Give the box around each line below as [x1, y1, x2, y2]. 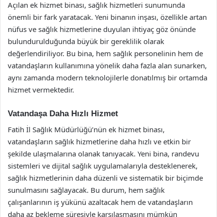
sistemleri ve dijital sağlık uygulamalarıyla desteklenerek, [8, 160, 198, 170]
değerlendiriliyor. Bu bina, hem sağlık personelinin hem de [8, 48, 203, 58]
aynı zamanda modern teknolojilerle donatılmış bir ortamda [8, 73, 207, 82]
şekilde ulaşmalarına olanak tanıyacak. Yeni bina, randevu [8, 148, 199, 158]
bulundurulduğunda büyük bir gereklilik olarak [8, 36, 164, 46]
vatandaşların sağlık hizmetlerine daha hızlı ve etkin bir [8, 136, 191, 146]
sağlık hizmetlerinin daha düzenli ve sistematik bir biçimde [8, 172, 203, 183]
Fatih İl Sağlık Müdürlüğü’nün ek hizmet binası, [8, 124, 165, 134]
